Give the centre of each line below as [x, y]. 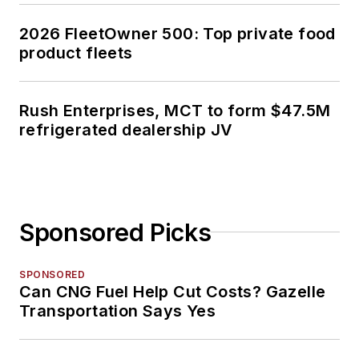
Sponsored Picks [115, 232]
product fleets [76, 52]
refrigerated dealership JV [126, 129]
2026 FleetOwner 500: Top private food [177, 33]
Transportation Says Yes [118, 311]
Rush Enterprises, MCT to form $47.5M [175, 110]
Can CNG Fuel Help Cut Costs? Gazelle [173, 291]
